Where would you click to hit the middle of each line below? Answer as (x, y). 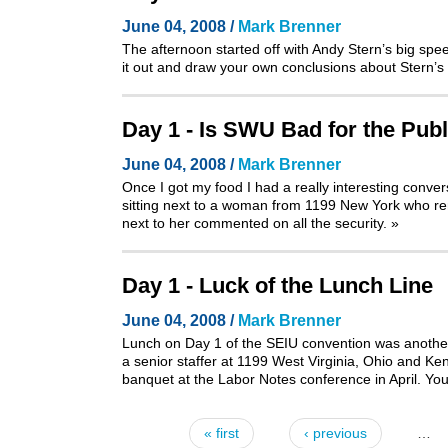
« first (221, 433)
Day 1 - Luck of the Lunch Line (277, 285)
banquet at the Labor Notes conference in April (269, 379)
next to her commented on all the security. (256, 223)
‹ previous (335, 433)
